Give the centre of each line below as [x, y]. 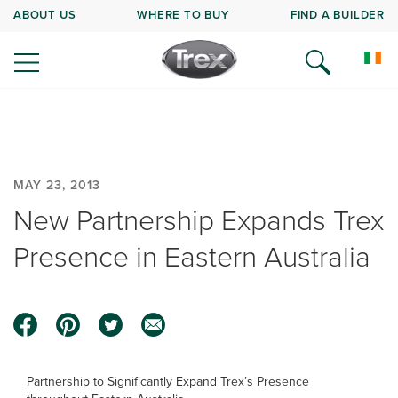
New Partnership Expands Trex [199, 220]
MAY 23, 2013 [57, 185]
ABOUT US [45, 14]
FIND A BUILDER [337, 14]
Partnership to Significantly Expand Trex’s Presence [168, 382]
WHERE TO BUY [183, 14]
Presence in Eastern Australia [192, 257]
